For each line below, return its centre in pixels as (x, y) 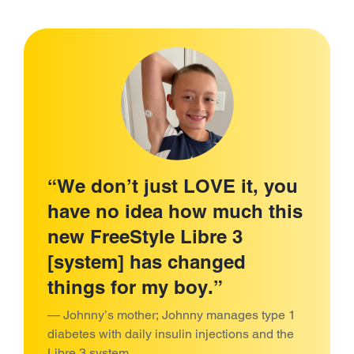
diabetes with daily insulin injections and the (171, 333)
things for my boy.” (135, 286)
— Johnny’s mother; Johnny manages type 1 (171, 314)
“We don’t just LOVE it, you (173, 185)
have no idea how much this (175, 211)
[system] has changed (147, 261)
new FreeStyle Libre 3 (145, 236)
